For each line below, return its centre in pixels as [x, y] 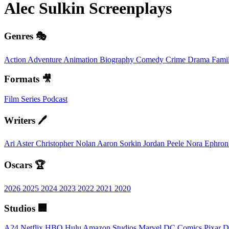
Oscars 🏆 [25, 165]
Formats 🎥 [28, 79]
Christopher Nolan [66, 144]
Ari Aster [20, 144]
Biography [118, 59]
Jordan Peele [165, 144]
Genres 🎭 [25, 36]
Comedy [151, 59]
